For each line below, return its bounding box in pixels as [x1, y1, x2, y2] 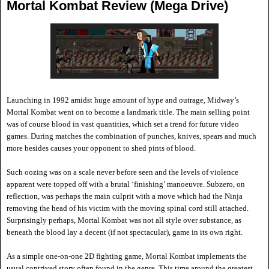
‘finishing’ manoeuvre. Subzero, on [131, 180, 245, 189]
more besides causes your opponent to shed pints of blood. [7, 144, 198, 153]
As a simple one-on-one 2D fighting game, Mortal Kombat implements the [7, 252, 247, 261]
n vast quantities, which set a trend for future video [75, 119, 239, 129]
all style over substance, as [154, 216, 241, 225]
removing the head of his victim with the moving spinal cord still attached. [7, 204, 249, 213]
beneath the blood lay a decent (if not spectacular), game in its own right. [7, 228, 244, 237]
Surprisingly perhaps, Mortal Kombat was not [7, 216, 154, 225]
